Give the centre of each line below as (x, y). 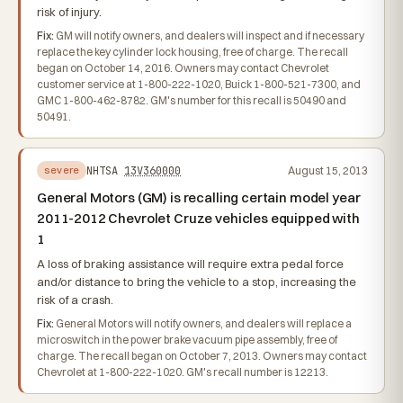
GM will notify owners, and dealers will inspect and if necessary (209, 36)
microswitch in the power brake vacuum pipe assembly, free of (187, 340)
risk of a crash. (75, 300)
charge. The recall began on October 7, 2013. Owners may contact (202, 356)
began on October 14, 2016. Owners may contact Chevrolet (183, 68)
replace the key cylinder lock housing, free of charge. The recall (193, 52)
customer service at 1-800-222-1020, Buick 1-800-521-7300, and (199, 84)
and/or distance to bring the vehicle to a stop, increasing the (197, 282)
